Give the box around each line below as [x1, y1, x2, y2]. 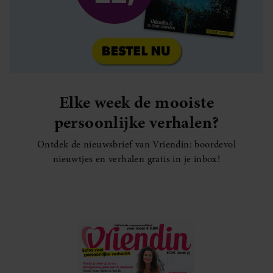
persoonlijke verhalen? [54, 110, 219, 134]
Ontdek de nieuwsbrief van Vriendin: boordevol [37, 137, 236, 151]
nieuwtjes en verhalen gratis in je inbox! [52, 152, 221, 166]
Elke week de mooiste [59, 90, 214, 114]
